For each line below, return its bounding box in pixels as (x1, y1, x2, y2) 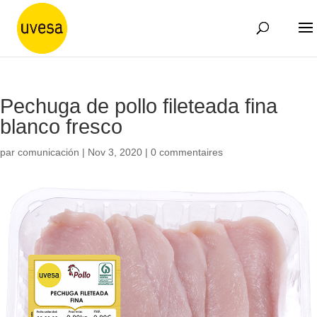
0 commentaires (151, 146, 223, 158)
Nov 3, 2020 (88, 146, 142, 158)
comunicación (18, 146, 79, 158)
